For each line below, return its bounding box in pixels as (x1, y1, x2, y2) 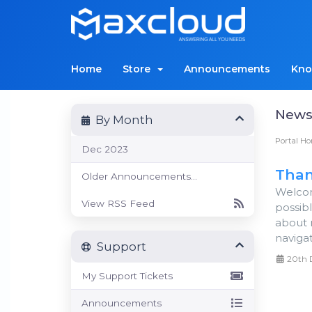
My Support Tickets (81, 270, 173, 281)
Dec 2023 (81, 143, 128, 155)
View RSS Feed (81, 198, 155, 209)
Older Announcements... (81, 171, 197, 182)
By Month (90, 113, 153, 127)
